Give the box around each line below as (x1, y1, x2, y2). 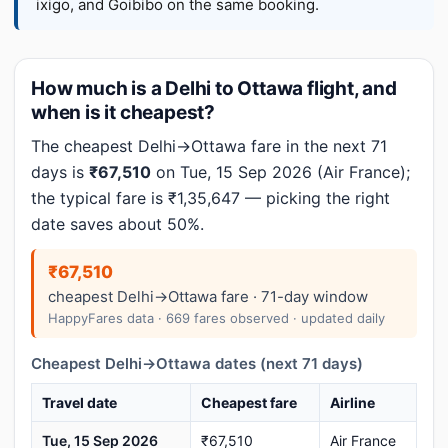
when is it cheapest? (31, 101, 216, 124)
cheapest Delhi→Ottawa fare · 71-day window (48, 287, 368, 306)
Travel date (42, 394, 117, 411)
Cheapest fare (201, 394, 297, 411)
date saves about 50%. (31, 214, 204, 234)
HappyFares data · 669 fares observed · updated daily (48, 310, 385, 326)
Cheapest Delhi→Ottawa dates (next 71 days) (31, 354, 363, 373)
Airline (330, 394, 375, 411)
